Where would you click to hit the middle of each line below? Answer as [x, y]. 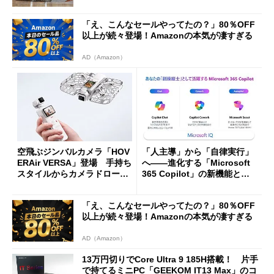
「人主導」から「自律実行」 [198, 152]
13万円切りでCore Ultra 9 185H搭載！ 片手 [170, 259]
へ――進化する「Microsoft [196, 163]
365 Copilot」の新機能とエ [196, 174]
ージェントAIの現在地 [185, 185]
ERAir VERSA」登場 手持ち [74, 163]
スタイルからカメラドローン [73, 174]
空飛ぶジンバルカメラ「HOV [73, 152]
